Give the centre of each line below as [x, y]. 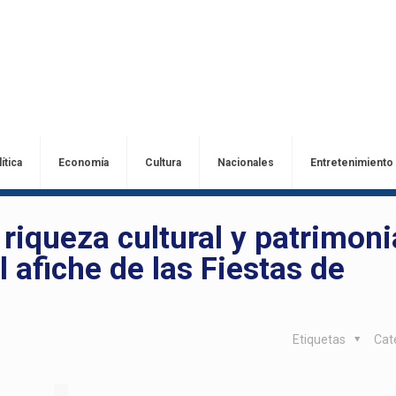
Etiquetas [320, 339]
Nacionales [245, 163]
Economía [83, 163]
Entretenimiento [351, 163]
